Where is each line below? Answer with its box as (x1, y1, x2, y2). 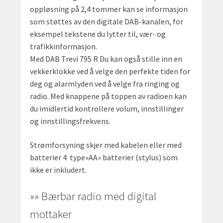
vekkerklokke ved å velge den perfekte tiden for (30, 66, 191, 77)
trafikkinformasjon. (30, 41, 98, 52)
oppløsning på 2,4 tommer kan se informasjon (30, 4, 188, 14)
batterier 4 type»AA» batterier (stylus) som (30, 152, 178, 162)
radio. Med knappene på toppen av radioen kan (30, 91, 187, 102)
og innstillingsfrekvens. (30, 116, 111, 126)
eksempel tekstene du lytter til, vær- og (30, 29, 166, 39)
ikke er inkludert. (30, 164, 87, 175)
